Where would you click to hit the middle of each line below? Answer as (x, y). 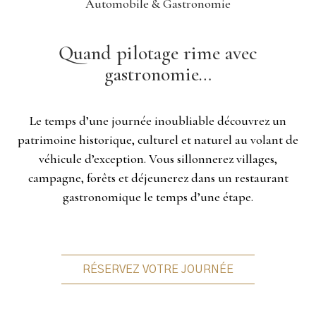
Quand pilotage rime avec (158, 53)
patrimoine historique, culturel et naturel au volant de (158, 140)
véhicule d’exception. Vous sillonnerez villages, (158, 159)
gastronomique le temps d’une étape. (158, 197)
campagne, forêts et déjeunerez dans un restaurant (158, 178)
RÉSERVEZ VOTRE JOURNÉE (158, 269)
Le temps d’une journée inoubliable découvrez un (158, 121)
